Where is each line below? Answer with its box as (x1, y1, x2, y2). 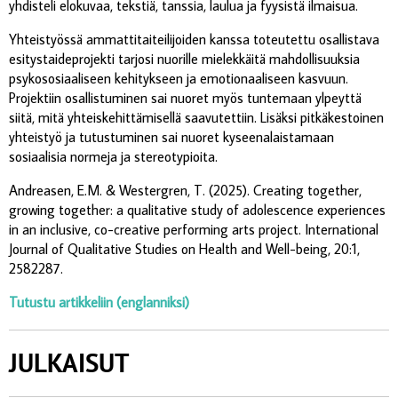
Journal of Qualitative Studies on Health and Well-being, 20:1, (9, 239, 360, 258)
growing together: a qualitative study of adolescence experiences (9, 200, 386, 219)
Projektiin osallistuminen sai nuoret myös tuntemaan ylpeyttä (9, 88, 362, 107)
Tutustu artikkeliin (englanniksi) (9, 292, 189, 311)
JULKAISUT (9, 346, 129, 379)
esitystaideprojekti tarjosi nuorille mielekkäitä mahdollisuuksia (9, 49, 360, 68)
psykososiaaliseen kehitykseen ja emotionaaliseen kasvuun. (9, 68, 348, 87)
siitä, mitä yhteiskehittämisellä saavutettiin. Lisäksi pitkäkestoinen (9, 107, 384, 126)
